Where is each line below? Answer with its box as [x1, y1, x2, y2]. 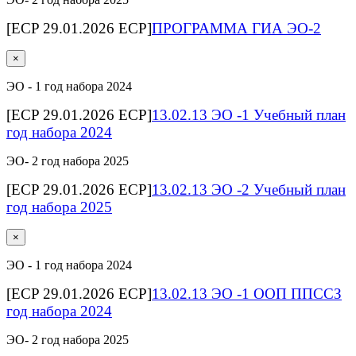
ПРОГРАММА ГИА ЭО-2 [152, 19, 321, 37]
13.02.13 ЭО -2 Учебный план [152, 180, 346, 198]
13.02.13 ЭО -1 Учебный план [152, 106, 346, 123]
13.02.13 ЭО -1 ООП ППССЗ [152, 284, 342, 302]
